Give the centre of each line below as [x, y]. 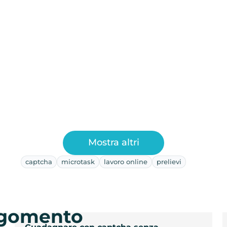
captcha [39, 161]
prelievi [169, 161]
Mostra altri [113, 143]
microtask [78, 161]
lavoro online [125, 161]
